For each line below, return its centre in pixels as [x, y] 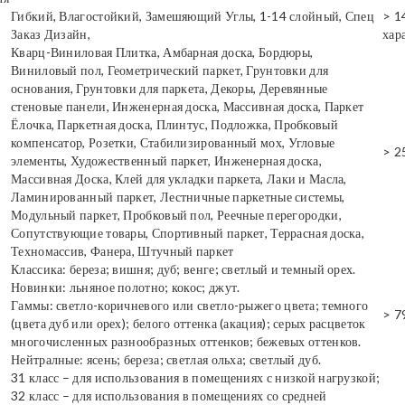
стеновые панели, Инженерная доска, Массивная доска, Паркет [188, 106]
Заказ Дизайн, [51, 34]
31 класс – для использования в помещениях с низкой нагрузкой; [196, 377]
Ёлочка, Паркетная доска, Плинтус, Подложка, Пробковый [174, 124]
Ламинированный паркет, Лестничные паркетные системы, [178, 197]
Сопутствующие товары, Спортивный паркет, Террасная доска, [188, 233]
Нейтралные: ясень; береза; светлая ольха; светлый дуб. [166, 359]
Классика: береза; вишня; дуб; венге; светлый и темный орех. [184, 269]
